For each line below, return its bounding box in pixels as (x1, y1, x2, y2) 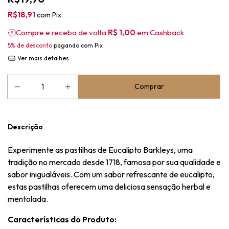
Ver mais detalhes (15, 54, 69, 62)
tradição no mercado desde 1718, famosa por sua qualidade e (8, 157, 221, 167)
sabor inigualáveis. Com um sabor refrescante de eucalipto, (8, 169, 215, 179)
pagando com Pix (52, 41, 103, 49)
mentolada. (8, 194, 48, 204)
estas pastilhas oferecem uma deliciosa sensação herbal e (8, 181, 211, 192)
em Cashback (135, 28, 184, 37)
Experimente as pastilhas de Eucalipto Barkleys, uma (8, 145, 193, 155)
